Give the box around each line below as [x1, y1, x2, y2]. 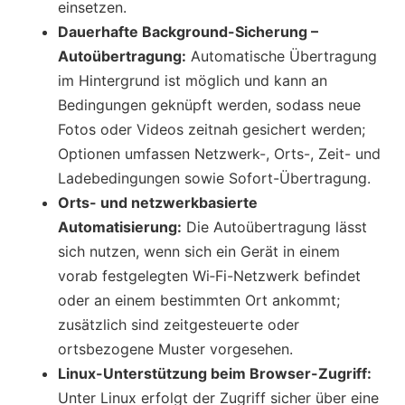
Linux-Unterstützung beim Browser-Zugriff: [58, 363, 372, 382]
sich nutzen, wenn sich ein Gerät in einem [58, 241, 340, 260]
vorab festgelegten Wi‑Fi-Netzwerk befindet [58, 266, 361, 285]
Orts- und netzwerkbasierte [58, 193, 258, 212]
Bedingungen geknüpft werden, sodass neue [58, 95, 361, 114]
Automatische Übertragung [186, 46, 377, 65]
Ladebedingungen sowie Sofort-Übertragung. [58, 168, 371, 187]
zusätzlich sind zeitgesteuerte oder [58, 315, 299, 334]
